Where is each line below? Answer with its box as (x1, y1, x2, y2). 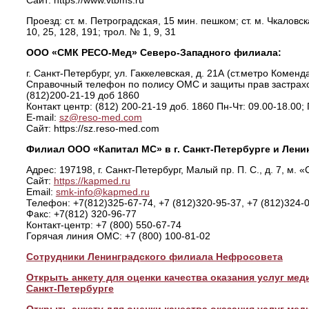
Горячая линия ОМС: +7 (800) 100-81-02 (26, 230, 210, 241)
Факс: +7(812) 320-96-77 (26, 208, 137, 219)
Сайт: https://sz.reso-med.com (26, 123, 159, 134)
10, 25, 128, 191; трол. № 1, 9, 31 (26, 26, 176, 37)
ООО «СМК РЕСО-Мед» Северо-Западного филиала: (26, 47, 281, 58)
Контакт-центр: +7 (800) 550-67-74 (26, 219, 181, 230)
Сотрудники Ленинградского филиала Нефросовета (26, 251, 283, 262)
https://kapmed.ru (53, 175, 130, 186)
